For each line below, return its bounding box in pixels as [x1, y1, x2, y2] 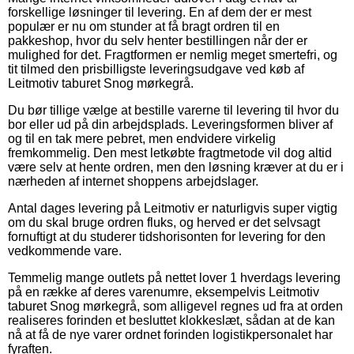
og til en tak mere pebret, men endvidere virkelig [8, 131, 276, 145]
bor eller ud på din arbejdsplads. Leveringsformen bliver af [8, 117, 333, 131]
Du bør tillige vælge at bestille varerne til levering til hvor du [8, 103, 339, 117]
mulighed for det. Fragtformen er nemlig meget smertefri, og [8, 47, 337, 62]
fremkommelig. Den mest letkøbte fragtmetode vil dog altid [8, 145, 332, 160]
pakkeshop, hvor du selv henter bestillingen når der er [8, 33, 307, 47]
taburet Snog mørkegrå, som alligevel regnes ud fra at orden [8, 299, 343, 313]
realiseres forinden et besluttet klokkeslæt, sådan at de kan [8, 313, 335, 327]
